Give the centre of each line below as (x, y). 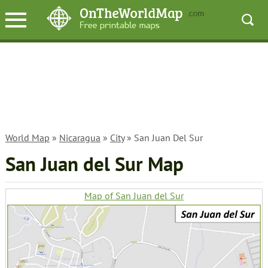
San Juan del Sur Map (94, 164)
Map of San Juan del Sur (134, 196)
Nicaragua (80, 138)
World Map (27, 138)
